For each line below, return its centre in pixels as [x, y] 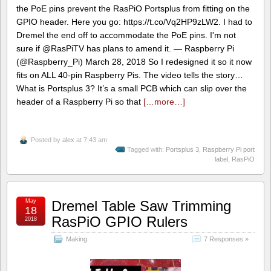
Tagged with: [146, 150]
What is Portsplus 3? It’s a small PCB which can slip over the [132, 88]
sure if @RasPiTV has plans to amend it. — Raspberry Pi [125, 48]
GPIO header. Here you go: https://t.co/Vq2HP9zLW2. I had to [134, 21]
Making [77, 239]
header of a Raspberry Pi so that [80, 101]
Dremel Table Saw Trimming [141, 206]
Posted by [47, 140]
